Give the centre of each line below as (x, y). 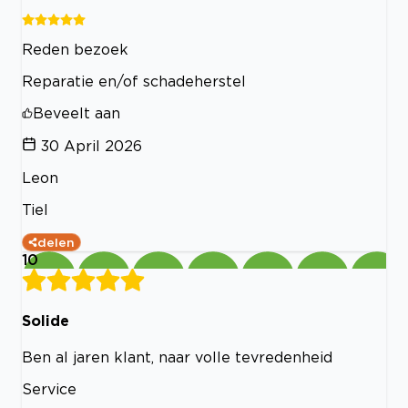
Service (49, 389)
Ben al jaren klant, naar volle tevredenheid (177, 357)
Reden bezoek (75, 49)
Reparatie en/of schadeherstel (134, 81)
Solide (46, 320)
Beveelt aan (76, 112)
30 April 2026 (92, 145)
